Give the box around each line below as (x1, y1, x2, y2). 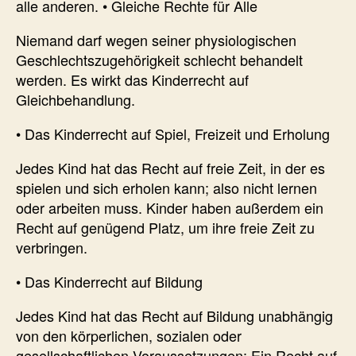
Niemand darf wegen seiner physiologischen (16, 29, 296, 50)
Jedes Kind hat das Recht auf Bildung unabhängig (16, 304, 333, 326)
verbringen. (16, 236, 87, 257)
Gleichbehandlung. (16, 88, 135, 110)
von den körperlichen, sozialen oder (16, 324, 242, 346)
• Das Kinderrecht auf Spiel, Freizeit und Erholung (16, 122, 330, 144)
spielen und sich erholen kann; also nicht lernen (16, 176, 317, 198)
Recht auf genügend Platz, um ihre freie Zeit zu (16, 216, 315, 238)
